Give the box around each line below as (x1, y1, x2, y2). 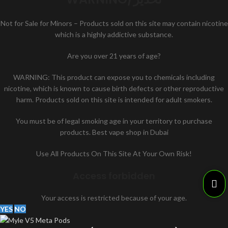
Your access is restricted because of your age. (41, 193, 187, 202)
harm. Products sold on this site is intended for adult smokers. (16, 95, 212, 104)
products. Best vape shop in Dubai (60, 128, 168, 136)
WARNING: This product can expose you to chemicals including (13, 73, 215, 81)
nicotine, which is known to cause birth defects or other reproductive (4, 84, 224, 93)
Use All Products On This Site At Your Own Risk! (36, 149, 192, 158)
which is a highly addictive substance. (55, 30, 173, 39)
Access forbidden (73, 169, 155, 182)
